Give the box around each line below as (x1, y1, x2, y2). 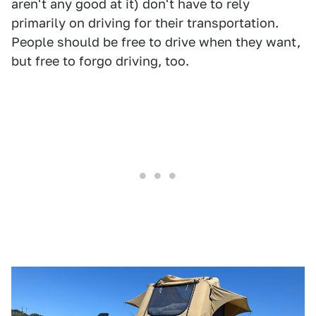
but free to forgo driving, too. (11, 53, 189, 68)
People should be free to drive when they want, (11, 34, 300, 49)
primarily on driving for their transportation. (11, 15, 279, 30)
